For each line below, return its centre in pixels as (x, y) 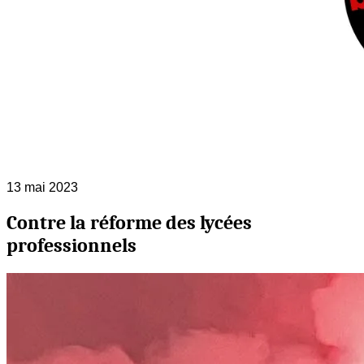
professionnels (71, 246)
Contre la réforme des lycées (129, 223)
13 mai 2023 (42, 188)
